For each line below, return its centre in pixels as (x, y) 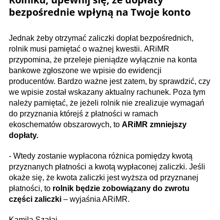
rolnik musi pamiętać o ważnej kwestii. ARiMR (89, 49)
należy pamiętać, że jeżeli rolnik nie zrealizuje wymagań (107, 103)
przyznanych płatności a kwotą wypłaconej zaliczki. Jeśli (107, 167)
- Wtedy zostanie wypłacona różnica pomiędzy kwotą (101, 156)
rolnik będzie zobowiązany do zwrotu (121, 188)
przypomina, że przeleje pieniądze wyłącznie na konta (103, 60)
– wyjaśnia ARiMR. (96, 199)
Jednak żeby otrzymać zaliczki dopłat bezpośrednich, (101, 38)
